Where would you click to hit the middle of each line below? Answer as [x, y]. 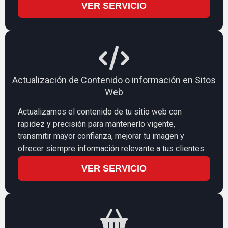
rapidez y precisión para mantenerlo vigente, [96, 124]
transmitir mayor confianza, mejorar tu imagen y [101, 136]
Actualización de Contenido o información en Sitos [114, 80]
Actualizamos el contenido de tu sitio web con [100, 111]
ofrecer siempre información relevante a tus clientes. [112, 148]
